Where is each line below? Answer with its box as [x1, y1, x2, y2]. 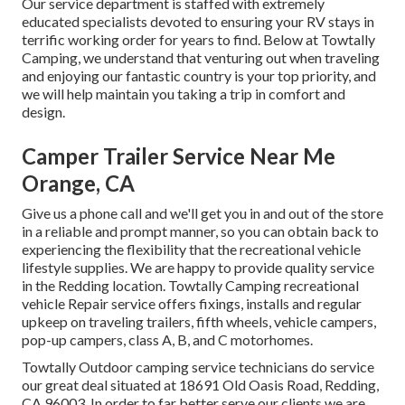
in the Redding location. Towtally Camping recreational [22, 277, 359, 295]
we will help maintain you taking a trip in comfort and [22, 85, 345, 103]
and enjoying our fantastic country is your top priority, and [22, 67, 376, 85]
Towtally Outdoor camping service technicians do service [22, 358, 374, 376]
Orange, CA [22, 170, 135, 197]
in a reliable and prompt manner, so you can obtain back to [22, 222, 379, 240]
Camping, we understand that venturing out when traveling [22, 49, 380, 67]
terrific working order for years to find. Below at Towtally [22, 31, 375, 49]
